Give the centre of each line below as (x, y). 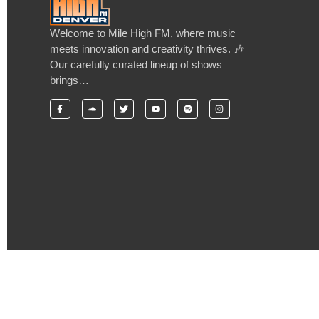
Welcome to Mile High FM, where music (143, 33)
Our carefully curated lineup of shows (136, 65)
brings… (69, 80)
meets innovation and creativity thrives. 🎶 (147, 49)
